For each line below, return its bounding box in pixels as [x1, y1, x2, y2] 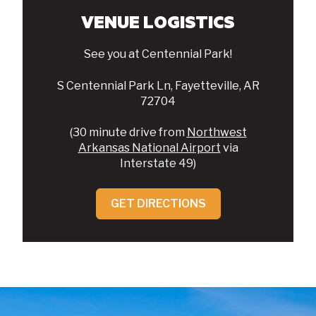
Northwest [186, 126, 247, 140]
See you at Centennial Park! [84, 47, 232, 61]
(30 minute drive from [69, 126, 187, 140]
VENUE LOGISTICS [81, 10, 235, 34]
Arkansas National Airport [78, 141, 221, 155]
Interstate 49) [120, 157, 196, 171]
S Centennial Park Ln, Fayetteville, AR [56, 78, 260, 92]
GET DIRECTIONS [110, 196, 206, 210]
